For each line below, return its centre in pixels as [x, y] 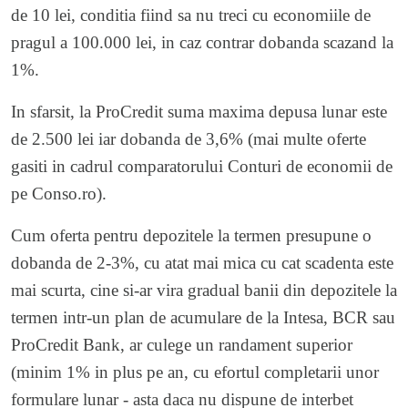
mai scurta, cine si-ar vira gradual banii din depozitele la [204, 290]
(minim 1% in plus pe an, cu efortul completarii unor [195, 372]
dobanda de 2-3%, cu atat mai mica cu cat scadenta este [202, 262]
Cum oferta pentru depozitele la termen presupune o [191, 235]
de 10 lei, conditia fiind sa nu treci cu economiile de [191, 15]
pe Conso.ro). [59, 193]
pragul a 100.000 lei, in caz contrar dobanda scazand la [202, 42]
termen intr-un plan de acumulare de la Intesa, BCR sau [203, 317]
